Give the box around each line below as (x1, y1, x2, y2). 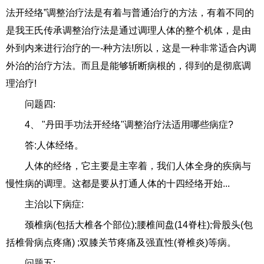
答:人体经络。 (25, 140, 84, 151)
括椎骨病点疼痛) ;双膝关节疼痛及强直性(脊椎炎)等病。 (6, 237, 236, 248)
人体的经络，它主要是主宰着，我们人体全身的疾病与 (25, 161, 251, 171)
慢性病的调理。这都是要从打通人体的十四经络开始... (6, 179, 230, 189)
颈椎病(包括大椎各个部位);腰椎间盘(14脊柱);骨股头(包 (25, 220, 253, 230)
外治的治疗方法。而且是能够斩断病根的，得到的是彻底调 (6, 61, 251, 71)
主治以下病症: (25, 199, 84, 210)
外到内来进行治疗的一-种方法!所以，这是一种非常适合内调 (6, 43, 256, 54)
